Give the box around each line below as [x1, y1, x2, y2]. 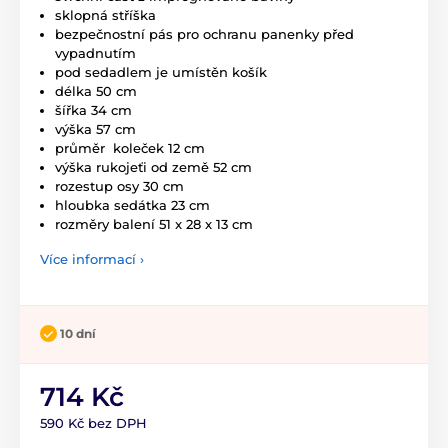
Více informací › [40, 250, 144, 267]
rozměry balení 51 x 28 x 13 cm [55, 215, 253, 232]
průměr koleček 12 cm [55, 139, 205, 156]
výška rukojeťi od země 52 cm [55, 158, 252, 175]
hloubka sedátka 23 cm [55, 196, 210, 213]
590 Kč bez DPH [40, 415, 147, 432]
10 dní [60, 325, 96, 341]
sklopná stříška [55, 6, 156, 23]
